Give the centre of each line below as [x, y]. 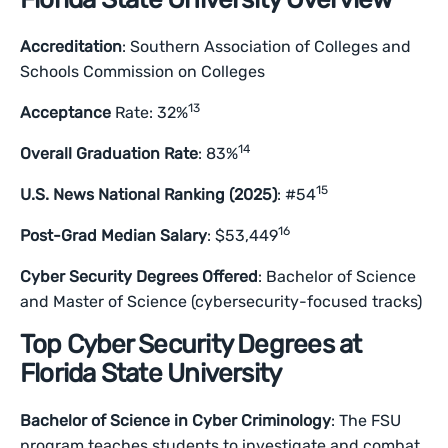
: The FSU [366, 420]
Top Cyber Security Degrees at [191, 344]
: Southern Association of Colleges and [267, 46]
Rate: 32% [152, 112]
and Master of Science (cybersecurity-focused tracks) [221, 301]
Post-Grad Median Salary [114, 235]
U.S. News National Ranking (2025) [149, 194]
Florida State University [151, 373]
